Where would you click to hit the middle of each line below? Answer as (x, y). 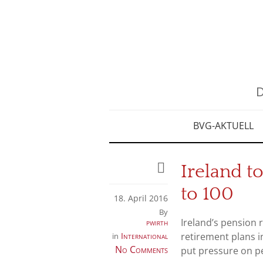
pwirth (157, 222)
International (144, 236)
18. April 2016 (141, 198)
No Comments (141, 249)
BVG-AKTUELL (223, 126)
